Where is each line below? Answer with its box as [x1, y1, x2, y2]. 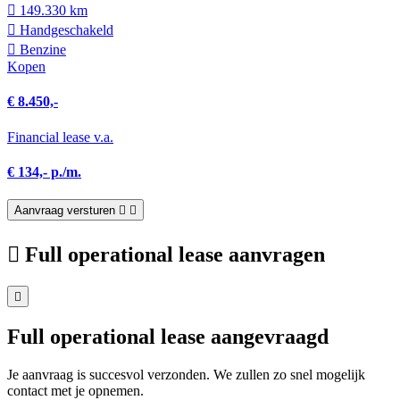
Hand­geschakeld [16, 22, 113, 37]
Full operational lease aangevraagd [7, 324, 329, 348]
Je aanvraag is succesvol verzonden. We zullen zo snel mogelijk [7, 366, 365, 382]
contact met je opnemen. [7, 382, 144, 398]
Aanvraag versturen [14, 204, 115, 218]
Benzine [16, 42, 66, 57]
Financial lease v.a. [7, 129, 113, 145]
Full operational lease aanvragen [25, 242, 325, 266]
